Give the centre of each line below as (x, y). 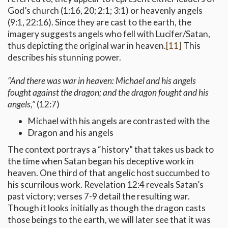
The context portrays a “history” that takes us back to (111, 150)
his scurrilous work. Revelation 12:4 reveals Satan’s (106, 185)
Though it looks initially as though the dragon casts (107, 208)
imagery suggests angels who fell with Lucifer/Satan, (109, 34)
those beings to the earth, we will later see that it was (109, 220)
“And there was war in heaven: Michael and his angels (102, 81)
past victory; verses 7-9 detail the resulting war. (99, 196)
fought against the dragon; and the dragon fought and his (108, 93)
